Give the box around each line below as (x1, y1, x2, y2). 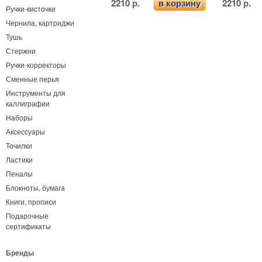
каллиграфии (6, 98, 50, 108)
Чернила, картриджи (6, 18, 74, 27)
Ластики (6, 154, 33, 164)
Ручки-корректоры (6, 60, 66, 70)
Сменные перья (6, 74, 59, 84)
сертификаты (6, 221, 51, 231)
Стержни (6, 46, 36, 56)
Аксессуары (6, 126, 45, 136)
